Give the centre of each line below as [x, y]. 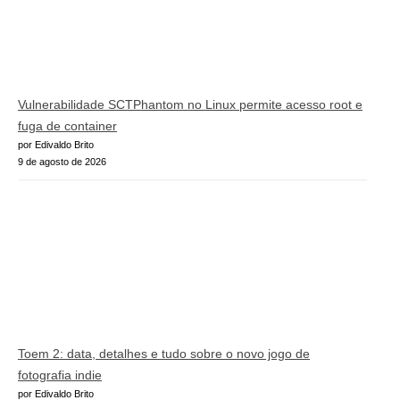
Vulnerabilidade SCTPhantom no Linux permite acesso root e [190, 104]
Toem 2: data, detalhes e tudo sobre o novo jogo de [164, 354]
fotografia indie [60, 375]
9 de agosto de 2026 [62, 161]
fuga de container [67, 125]
